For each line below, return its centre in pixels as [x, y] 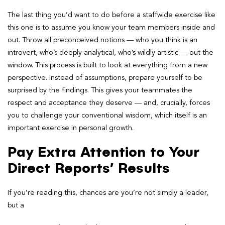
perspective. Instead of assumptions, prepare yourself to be [105, 78]
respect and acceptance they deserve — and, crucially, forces [109, 103]
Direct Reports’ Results [89, 168]
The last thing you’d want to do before [71, 15]
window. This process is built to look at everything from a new [107, 65]
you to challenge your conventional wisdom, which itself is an [107, 115]
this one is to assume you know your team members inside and [111, 27]
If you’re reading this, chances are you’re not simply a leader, [108, 193]
